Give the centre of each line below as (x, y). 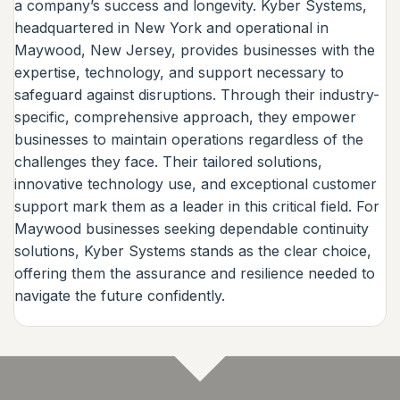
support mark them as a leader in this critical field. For (197, 206)
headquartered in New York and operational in (171, 27)
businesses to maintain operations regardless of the (189, 139)
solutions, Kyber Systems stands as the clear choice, (193, 250)
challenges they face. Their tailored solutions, (168, 161)
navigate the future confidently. (120, 295)
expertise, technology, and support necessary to (179, 72)
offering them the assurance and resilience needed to (195, 273)
